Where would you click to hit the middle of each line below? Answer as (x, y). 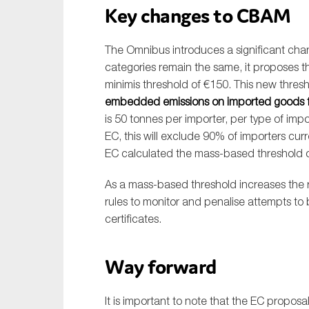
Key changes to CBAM (198, 16)
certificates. (133, 219)
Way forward (161, 267)
